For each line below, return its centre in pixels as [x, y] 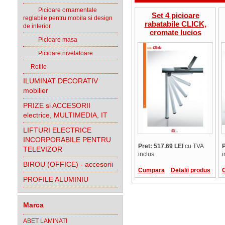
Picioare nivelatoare [58, 53]
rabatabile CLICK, [175, 24]
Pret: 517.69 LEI [161, 146]
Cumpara [151, 170]
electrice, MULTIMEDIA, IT [65, 115]
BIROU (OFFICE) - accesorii [68, 164]
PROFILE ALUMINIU [56, 179]
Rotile [35, 67]
